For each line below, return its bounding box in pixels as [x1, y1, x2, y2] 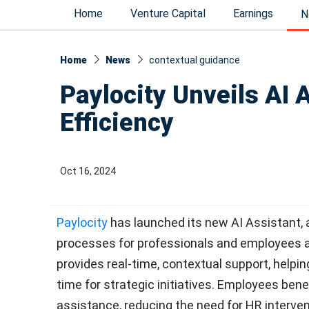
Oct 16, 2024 [60, 166, 116, 177]
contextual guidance [149, 54, 240, 66]
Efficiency [60, 108, 174, 137]
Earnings [233, 7, 273, 20]
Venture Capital [130, 7, 206, 20]
